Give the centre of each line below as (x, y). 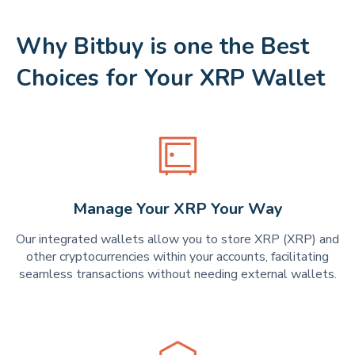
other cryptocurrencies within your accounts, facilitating (177, 256)
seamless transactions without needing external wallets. (177, 274)
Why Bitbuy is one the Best (162, 46)
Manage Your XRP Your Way (177, 208)
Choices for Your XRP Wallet (170, 78)
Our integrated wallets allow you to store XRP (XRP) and (177, 239)
